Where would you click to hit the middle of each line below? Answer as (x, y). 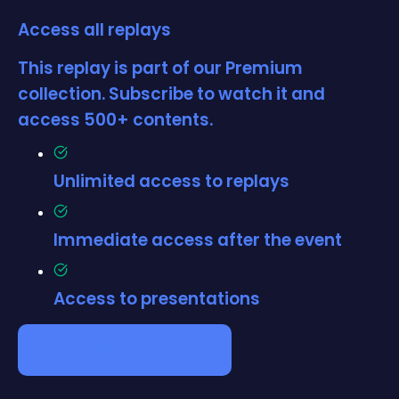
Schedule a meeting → (125, 346)
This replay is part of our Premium (160, 69)
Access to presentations (157, 298)
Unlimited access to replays (171, 181)
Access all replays (94, 29)
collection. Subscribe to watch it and (171, 94)
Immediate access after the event (198, 240)
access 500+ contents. (115, 120)
